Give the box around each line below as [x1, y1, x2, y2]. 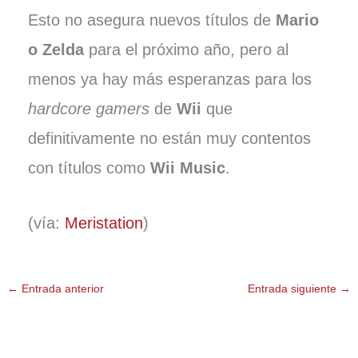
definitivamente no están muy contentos [27, 129, 311, 148]
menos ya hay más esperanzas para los [27, 70, 312, 89]
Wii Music [149, 159, 225, 177]
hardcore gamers [27, 100, 149, 118]
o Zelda [27, 41, 84, 59]
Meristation [64, 214, 143, 233]
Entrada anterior [18, 282, 105, 295]
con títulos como [27, 159, 150, 177]
